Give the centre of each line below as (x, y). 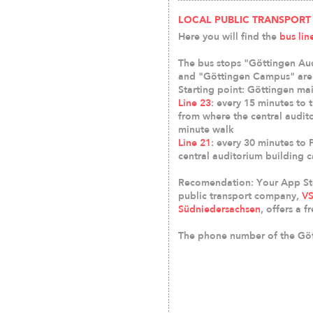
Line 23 (195, 103)
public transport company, (240, 196)
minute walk (206, 129)
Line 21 (195, 143)
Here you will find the (229, 36)
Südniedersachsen (219, 209)
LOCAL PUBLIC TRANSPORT (245, 20)
